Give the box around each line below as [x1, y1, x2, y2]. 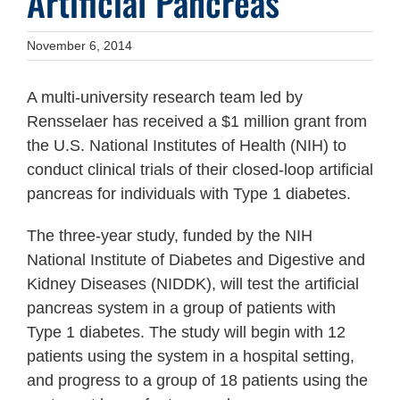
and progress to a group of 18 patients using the [27, 371, 368, 390]
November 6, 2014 [27, 38, 132, 54]
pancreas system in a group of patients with [27, 299, 336, 318]
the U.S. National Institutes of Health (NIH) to [27, 137, 346, 155]
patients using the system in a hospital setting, [27, 347, 354, 366]
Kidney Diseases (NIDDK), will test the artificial [27, 275, 359, 294]
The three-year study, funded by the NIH [27, 227, 312, 246]
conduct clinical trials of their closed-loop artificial [27, 161, 373, 179]
